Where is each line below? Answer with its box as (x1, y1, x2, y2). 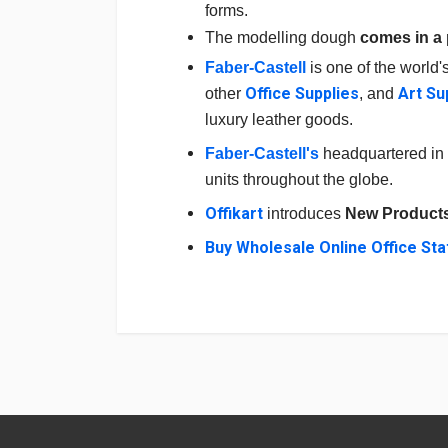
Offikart (205, 203, 263, 223)
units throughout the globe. (205, 170, 393, 188)
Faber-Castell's (205, 144, 319, 162)
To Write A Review (187, 332, 421, 366)
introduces (263, 204, 345, 222)
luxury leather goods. (205, 110, 353, 128)
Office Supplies (245, 83, 359, 103)
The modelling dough (205, 28, 360, 46)
